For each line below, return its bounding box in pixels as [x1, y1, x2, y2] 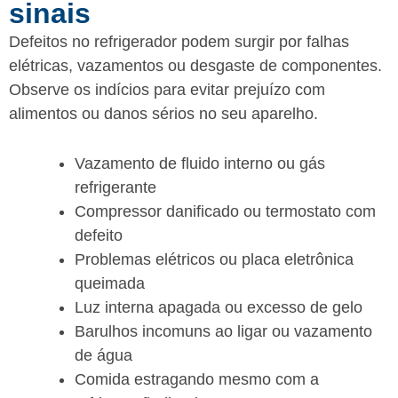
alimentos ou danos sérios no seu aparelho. [9, 104, 318, 123]
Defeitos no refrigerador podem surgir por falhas [9, 32, 349, 51]
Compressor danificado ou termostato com [75, 202, 376, 220]
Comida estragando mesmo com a [75, 370, 319, 388]
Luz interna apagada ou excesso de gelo [75, 298, 362, 316]
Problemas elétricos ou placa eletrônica [75, 250, 354, 268]
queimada [75, 274, 145, 292]
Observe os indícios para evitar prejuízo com [9, 80, 325, 99]
